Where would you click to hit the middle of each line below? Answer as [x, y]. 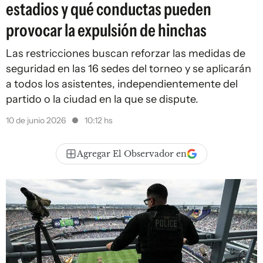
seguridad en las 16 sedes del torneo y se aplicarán [129, 69]
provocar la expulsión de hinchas [106, 30]
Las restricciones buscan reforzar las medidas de [126, 53]
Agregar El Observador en [132, 154]
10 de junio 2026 [37, 120]
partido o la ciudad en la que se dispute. [102, 99]
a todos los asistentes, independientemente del [122, 84]
